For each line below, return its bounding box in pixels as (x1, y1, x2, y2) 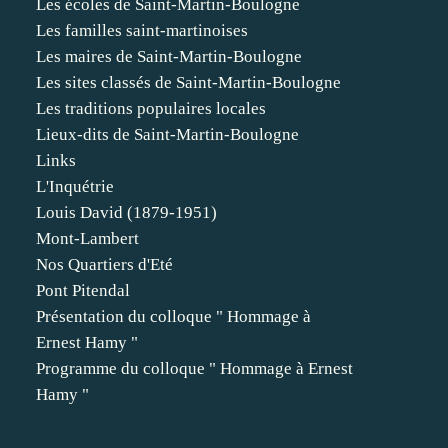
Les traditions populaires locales (36, 99, 266, 118)
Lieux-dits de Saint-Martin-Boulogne (36, 125, 299, 144)
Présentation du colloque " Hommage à (36, 307, 311, 326)
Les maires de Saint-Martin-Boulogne (36, 47, 302, 66)
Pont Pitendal (36, 281, 130, 300)
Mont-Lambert (36, 229, 139, 248)
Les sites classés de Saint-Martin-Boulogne (36, 73, 341, 92)
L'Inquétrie (36, 177, 114, 196)
